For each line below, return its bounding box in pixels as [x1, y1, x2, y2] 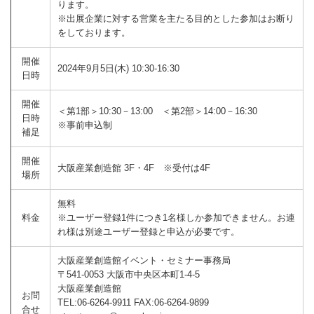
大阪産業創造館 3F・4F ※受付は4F [57, 162, 211, 173]
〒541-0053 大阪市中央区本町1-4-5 [57, 268, 200, 280]
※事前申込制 [57, 119, 113, 130]
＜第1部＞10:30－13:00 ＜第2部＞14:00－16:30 [57, 105, 276, 116]
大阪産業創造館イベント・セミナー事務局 [57, 254, 231, 266]
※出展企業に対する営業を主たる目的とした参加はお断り [57, 13, 295, 24]
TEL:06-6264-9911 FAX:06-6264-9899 [57, 296, 210, 308]
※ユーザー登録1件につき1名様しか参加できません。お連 [57, 212, 296, 223]
